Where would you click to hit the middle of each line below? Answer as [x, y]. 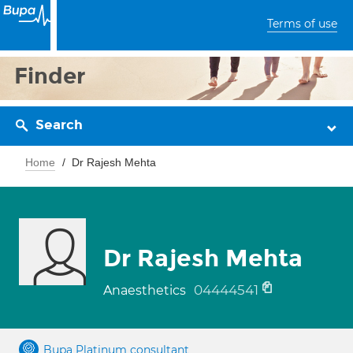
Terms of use [302, 24]
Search [59, 125]
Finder [50, 76]
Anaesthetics [146, 290]
